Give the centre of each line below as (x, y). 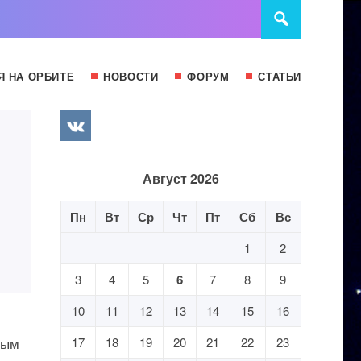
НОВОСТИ (131, 76)
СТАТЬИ (280, 76)
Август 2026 (180, 178)
